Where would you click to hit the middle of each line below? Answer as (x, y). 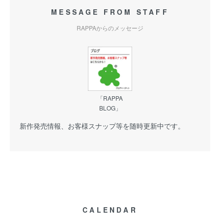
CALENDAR (110, 210)
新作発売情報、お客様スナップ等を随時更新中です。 (102, 126)
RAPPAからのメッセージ (110, 28)
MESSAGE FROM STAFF (110, 12)
